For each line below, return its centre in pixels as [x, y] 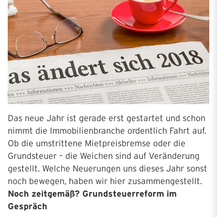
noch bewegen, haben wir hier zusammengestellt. [105, 181]
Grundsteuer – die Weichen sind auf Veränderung [104, 156]
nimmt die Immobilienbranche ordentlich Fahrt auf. [107, 131]
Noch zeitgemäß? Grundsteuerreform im [92, 194]
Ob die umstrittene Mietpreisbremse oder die [97, 144]
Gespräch [28, 207]
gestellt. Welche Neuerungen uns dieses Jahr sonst [108, 169]
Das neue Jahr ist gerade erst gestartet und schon [107, 118]
